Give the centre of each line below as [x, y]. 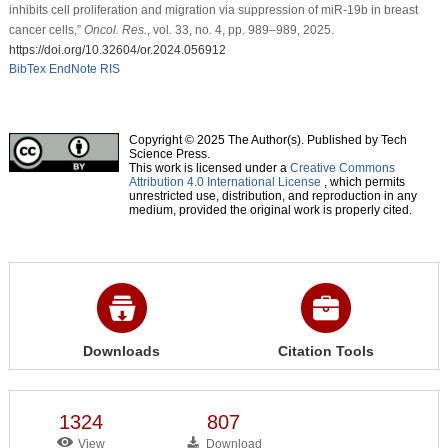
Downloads [122, 350]
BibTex [27, 68]
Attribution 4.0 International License [224, 181]
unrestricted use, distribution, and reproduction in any [272, 195]
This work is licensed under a [209, 167]
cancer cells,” [46, 29]
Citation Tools [326, 350]
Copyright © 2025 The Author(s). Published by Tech [267, 139]
